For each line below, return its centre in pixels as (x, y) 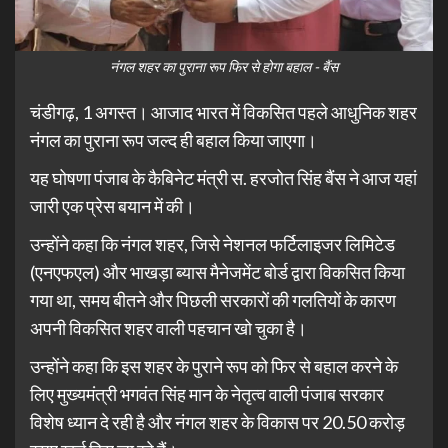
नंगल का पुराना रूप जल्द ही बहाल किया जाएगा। (173, 139)
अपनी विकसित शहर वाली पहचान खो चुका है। (168, 327)
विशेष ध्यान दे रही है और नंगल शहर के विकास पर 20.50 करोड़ (217, 421)
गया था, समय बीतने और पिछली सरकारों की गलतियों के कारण (213, 299)
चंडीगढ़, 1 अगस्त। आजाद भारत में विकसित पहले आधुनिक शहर (223, 111)
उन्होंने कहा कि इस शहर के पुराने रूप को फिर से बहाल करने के (214, 365)
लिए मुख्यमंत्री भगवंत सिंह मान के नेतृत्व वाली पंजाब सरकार (207, 393)
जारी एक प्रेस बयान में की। (112, 205)
